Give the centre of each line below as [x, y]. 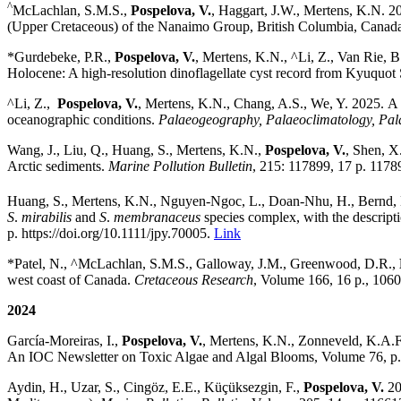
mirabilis [47, 217]
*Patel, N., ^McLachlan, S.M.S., [102, 263]
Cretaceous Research [194, 279]
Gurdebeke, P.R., [64, 57]
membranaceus [157, 217]
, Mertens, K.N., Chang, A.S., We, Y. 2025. [261, 104]
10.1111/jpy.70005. [158, 233]
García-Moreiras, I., [64, 340]
